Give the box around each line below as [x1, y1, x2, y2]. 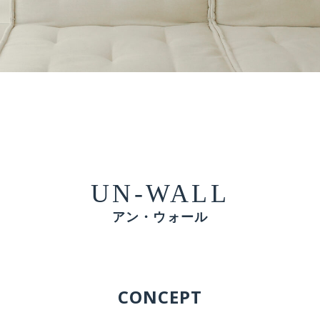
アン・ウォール [112, 210, 208, 225]
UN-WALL [90, 179, 230, 208]
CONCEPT [117, 285, 203, 309]
